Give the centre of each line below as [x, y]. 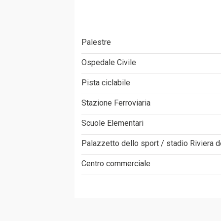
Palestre [96, 42]
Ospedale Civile [109, 62]
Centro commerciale [116, 163]
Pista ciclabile [106, 82]
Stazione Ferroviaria [116, 103]
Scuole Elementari [112, 123]
